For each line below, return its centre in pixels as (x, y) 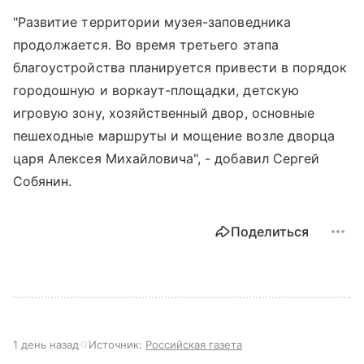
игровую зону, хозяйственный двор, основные (164, 113)
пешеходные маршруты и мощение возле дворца (174, 136)
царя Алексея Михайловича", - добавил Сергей (167, 159)
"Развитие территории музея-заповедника (152, 22)
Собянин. (43, 182)
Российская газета (194, 345)
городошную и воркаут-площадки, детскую (156, 91)
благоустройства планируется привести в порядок (180, 68)
